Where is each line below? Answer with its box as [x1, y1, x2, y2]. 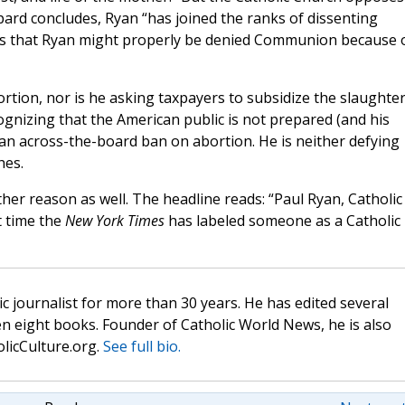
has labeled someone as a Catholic [164, 211, 400, 231]
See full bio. [102, 336, 181, 357]
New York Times [64, 211, 165, 231]
